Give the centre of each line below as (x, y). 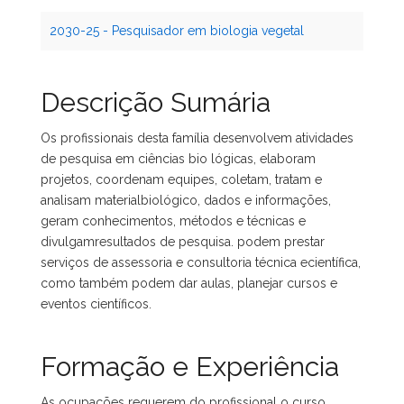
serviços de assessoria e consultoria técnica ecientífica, (201, 262)
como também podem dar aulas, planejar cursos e (189, 283)
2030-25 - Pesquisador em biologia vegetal (177, 31)
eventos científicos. (96, 304)
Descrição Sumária (156, 102)
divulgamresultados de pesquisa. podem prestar (183, 242)
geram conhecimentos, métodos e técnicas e (173, 221)
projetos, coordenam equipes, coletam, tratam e (181, 179)
